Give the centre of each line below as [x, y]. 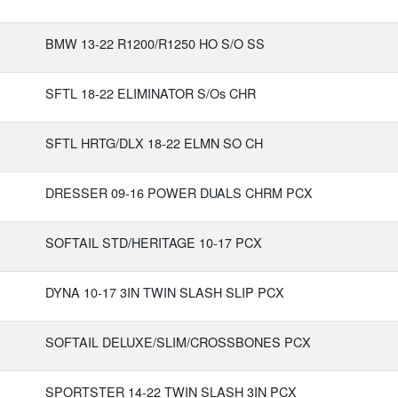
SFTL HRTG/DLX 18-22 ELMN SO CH [154, 143]
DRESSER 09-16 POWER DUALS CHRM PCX [179, 192]
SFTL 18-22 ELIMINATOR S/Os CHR [151, 93]
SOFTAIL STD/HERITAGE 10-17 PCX [154, 242]
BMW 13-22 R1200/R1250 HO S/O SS [155, 43]
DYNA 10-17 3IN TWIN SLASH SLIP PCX [165, 292]
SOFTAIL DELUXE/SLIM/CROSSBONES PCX [178, 342]
